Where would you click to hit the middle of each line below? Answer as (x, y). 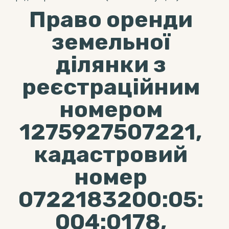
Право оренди (111, 19)
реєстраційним (111, 87)
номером (111, 109)
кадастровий (111, 154)
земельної (111, 42)
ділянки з (111, 64)
